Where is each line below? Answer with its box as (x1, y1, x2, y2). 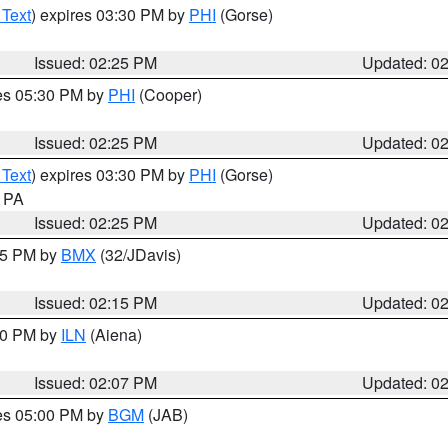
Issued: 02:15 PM (34, 291, 158, 314)
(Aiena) (86, 323, 142, 346)
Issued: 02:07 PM (34, 371, 158, 394)
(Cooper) (135, 83, 202, 106)
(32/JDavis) (96, 243, 181, 266)
